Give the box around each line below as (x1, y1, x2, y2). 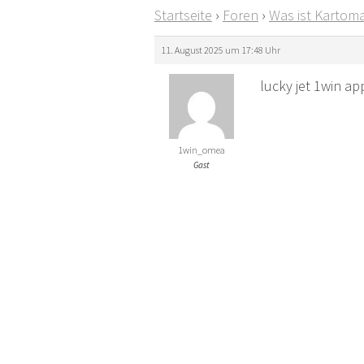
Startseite (154, 6, 212, 25)
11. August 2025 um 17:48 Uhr (161, 44, 280, 57)
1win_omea (177, 144, 225, 157)
